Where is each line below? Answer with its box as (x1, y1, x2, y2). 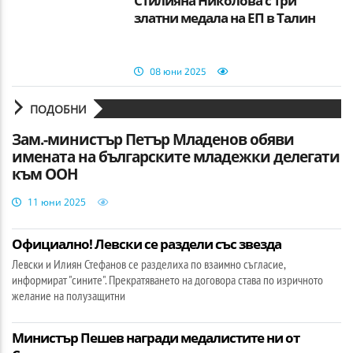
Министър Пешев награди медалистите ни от (12, 328, 299, 347)
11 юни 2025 (28, 195, 86, 209)
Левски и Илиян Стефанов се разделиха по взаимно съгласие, (12, 255, 285, 272)
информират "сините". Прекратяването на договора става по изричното (12, 271, 323, 288)
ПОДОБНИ (30, 101, 93, 117)
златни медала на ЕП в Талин (134, 8, 316, 27)
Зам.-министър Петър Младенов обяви (12, 128, 294, 150)
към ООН (12, 163, 78, 184)
